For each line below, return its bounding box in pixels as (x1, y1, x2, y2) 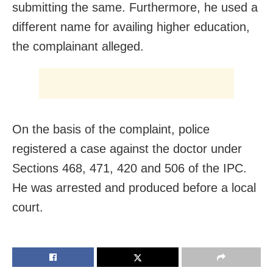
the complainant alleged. (12, 39, 144, 53)
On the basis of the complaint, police (12, 122, 210, 136)
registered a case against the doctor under (12, 141, 242, 155)
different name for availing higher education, (12, 19, 250, 34)
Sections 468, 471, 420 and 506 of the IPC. (12, 161, 247, 175)
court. (12, 200, 43, 214)
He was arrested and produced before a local (12, 180, 256, 194)
